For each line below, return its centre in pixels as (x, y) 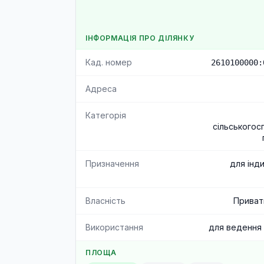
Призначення (112, 164)
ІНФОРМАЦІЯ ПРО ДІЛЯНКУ (140, 38)
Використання (114, 227)
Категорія (106, 115)
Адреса (101, 89)
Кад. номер (109, 62)
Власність (105, 201)
